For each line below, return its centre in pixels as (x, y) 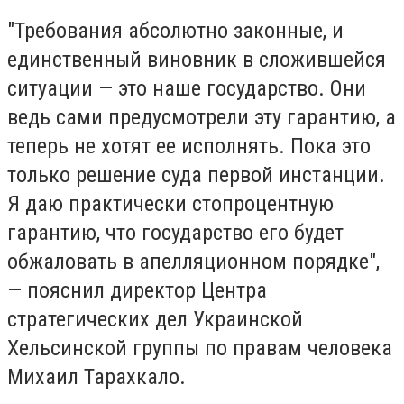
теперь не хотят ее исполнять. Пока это (189, 146)
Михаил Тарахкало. (96, 376)
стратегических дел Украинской (155, 319)
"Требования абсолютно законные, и (175, 30)
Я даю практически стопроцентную (170, 203)
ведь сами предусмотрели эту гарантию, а (202, 117)
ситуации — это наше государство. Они (187, 88)
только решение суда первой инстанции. (196, 174)
